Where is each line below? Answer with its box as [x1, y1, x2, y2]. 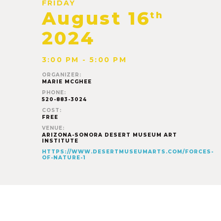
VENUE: [41, 125, 65, 131]
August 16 [41, 7, 150, 29]
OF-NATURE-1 [41, 154, 86, 161]
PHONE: [41, 89, 66, 96]
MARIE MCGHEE [41, 78, 92, 85]
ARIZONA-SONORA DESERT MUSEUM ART [41, 132, 177, 138]
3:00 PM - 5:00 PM [41, 55, 127, 64]
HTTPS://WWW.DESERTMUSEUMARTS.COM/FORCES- [41, 148, 214, 155]
